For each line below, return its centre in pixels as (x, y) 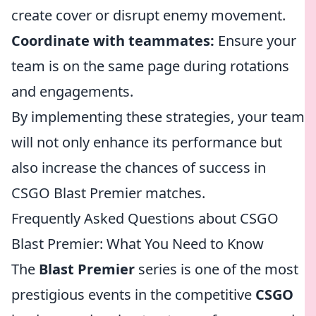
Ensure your (255, 41)
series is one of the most (217, 269)
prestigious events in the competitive (133, 294)
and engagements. (72, 91)
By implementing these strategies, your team (158, 117)
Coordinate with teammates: (113, 41)
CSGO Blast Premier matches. (108, 193)
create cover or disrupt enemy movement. (148, 15)
